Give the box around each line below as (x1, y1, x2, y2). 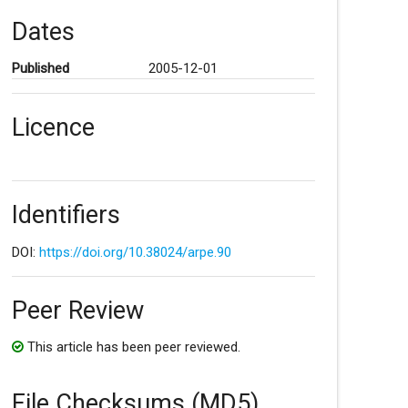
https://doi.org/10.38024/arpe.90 (38, 244, 231, 261)
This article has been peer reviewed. (23, 338, 240, 355)
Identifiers (11, 200, 120, 230)
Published (11, 59, 69, 76)
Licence (11, 112, 95, 142)
